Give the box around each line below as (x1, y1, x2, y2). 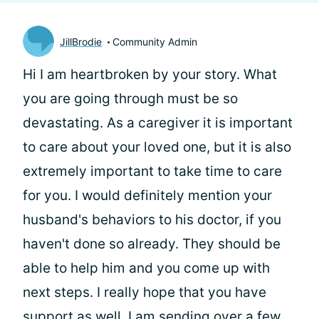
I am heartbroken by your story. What (40, 66, 277, 83)
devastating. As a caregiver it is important (23, 115, 293, 131)
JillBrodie (60, 35, 102, 48)
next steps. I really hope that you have (23, 284, 266, 300)
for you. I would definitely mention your (23, 187, 272, 204)
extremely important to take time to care (23, 163, 282, 179)
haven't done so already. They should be (23, 236, 281, 252)
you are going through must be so (23, 90, 238, 107)
